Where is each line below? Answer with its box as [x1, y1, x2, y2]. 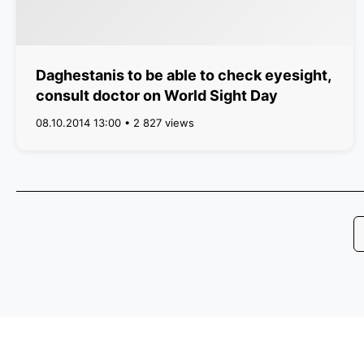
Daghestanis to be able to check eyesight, [36, 67, 331, 84]
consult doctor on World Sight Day [36, 87, 278, 104]
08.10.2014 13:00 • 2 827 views [36, 116, 194, 129]
